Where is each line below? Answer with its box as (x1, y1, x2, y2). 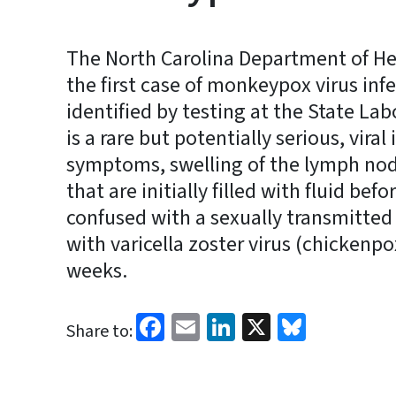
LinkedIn (235, 305, 339, 346)
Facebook (164, 305, 278, 346)
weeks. (66, 255, 132, 286)
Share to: (66, 319, 133, 344)
